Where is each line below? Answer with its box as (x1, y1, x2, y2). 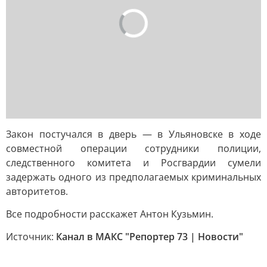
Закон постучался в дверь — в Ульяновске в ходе (6, 128, 261, 141)
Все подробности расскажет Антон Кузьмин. (6, 207, 213, 221)
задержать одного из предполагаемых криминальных (6, 170, 261, 184)
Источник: (6, 230, 56, 243)
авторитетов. (6, 185, 68, 198)
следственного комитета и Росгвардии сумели (6, 156, 261, 169)
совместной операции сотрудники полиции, (6, 142, 261, 155)
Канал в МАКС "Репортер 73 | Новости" (56, 230, 243, 243)
